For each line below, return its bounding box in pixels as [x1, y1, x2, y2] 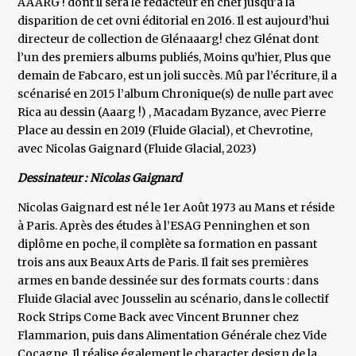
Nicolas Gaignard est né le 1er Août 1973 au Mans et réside [17, 200, 335, 215]
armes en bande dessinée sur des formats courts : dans [17, 273, 319, 288]
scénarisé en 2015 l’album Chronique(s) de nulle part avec [17, 87, 335, 102]
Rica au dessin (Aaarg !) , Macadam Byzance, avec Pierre [17, 105, 327, 120]
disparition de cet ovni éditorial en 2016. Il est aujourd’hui [17, 14, 330, 29]
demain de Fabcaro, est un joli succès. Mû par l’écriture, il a [17, 68, 338, 83]
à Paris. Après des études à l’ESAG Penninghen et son [17, 219, 311, 234]
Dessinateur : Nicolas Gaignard [17, 171, 182, 186]
